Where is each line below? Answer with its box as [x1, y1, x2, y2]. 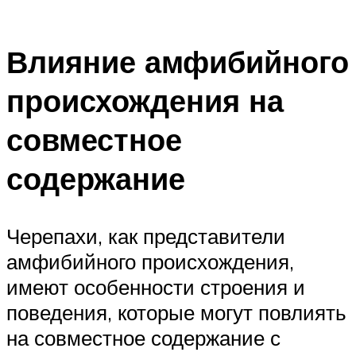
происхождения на [6, 81, 284, 121]
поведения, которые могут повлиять [6, 299, 346, 325]
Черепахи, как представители [6, 222, 285, 249]
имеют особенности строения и [6, 273, 305, 300]
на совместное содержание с [6, 324, 281, 350]
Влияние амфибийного [6, 42, 349, 82]
